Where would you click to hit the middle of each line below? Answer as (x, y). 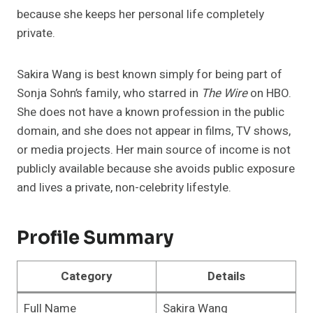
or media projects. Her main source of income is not (154, 150)
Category (87, 277)
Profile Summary (95, 238)
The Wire (224, 94)
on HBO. (269, 94)
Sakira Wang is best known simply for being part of (150, 75)
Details (226, 277)
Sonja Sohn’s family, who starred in (109, 94)
